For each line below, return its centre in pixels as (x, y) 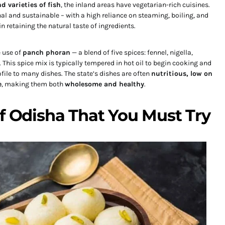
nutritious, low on (182, 74)
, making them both (33, 84)
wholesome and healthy (104, 84)
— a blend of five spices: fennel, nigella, (132, 52)
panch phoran (46, 52)
